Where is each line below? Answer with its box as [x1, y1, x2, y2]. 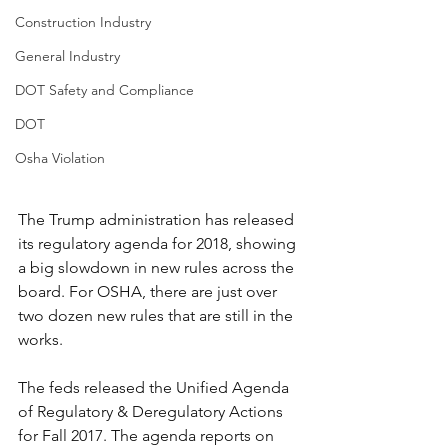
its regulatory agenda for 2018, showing [18, 233, 300, 253]
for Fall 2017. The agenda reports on [18, 425, 278, 445]
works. [18, 329, 67, 349]
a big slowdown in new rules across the [18, 257, 298, 277]
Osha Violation [15, 149, 105, 167]
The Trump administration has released [18, 209, 298, 229]
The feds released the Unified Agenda [18, 377, 293, 397]
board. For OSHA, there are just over [18, 281, 281, 301]
